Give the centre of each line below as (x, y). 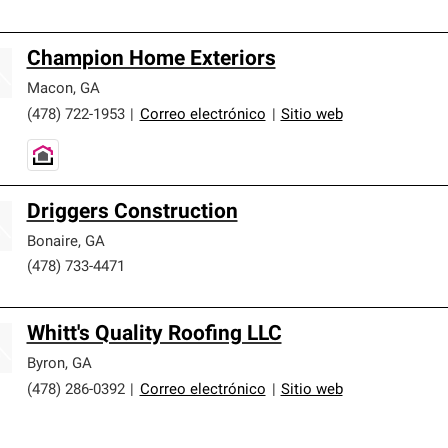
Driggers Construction (132, 212)
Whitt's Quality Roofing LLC (154, 334)
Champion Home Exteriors (151, 59)
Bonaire (52, 242)
